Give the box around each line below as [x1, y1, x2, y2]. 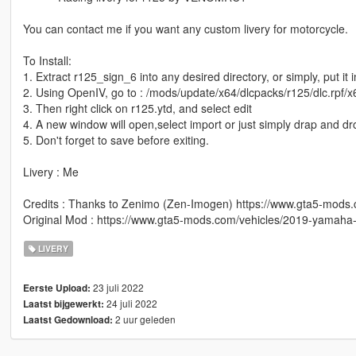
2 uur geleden [112, 312, 176, 327]
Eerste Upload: [22, 281, 91, 296]
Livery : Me [22, 164, 79, 180]
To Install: [22, 52, 72, 69]
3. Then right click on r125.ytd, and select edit [22, 100, 252, 117]
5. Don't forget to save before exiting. [22, 132, 209, 149]
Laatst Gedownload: [22, 313, 113, 327]
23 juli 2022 [90, 281, 144, 295]
